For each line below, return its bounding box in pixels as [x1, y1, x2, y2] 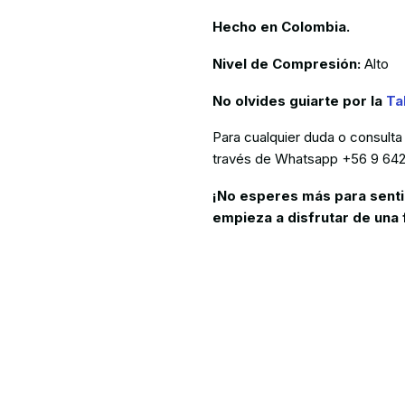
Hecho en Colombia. [212, 17, 351, 35]
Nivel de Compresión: [212, 54, 362, 72]
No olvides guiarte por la [212, 91, 387, 109]
